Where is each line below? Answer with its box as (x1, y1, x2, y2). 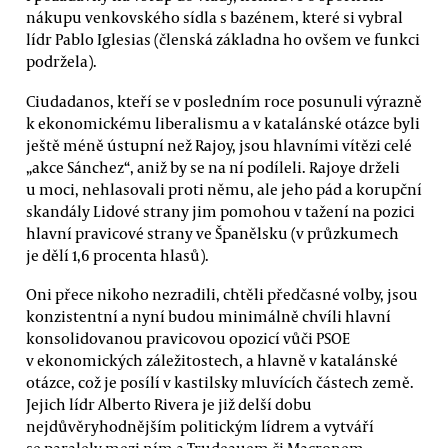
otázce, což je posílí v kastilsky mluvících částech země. (26, 371, 414, 392)
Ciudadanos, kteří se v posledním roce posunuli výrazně (26, 90, 422, 111)
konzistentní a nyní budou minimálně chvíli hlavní (26, 305, 391, 326)
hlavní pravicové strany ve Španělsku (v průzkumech (26, 222, 399, 243)
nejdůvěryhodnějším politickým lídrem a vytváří (26, 415, 374, 436)
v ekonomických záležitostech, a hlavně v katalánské (26, 349, 398, 370)
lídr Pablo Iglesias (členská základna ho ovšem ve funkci (26, 29, 420, 50)
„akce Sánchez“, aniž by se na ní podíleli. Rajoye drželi (26, 156, 400, 177)
